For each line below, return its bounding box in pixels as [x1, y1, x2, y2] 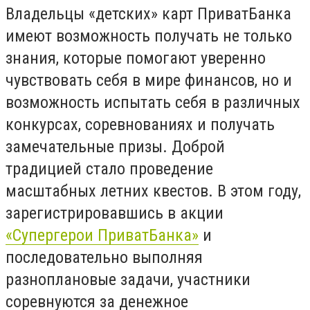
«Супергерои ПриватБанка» [6, 226, 199, 246]
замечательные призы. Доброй [6, 137, 225, 157]
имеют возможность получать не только [6, 26, 292, 46]
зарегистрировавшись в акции [6, 203, 224, 224]
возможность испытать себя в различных [6, 93, 300, 113]
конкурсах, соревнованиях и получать [6, 115, 275, 135]
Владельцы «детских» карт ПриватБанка [6, 4, 291, 24]
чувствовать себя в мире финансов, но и [6, 71, 292, 91]
